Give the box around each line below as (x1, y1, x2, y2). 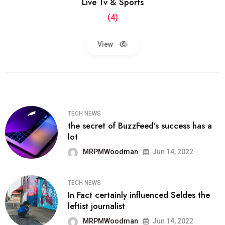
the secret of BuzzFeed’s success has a (68, 120, 212, 132)
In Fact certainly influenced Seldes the (68, 189, 210, 201)
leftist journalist (68, 200, 125, 212)
